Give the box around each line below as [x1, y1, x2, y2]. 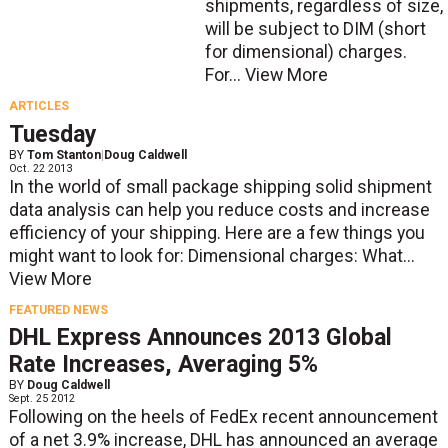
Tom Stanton [26, 147, 101, 162]
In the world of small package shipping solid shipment [8, 176, 432, 197]
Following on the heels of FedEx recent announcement [8, 407, 438, 428]
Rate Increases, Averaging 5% [8, 351, 318, 379]
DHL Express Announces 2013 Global [8, 324, 392, 352]
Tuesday [8, 120, 97, 148]
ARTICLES [8, 99, 69, 114]
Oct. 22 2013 [8, 161, 72, 175]
